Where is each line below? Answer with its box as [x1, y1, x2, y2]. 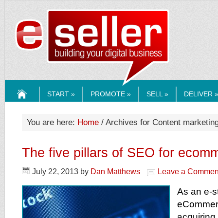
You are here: [27, 117, 77, 127]
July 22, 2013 [32, 167, 78, 176]
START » [47, 90, 75, 98]
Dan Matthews [91, 167, 140, 176]
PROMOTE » [91, 90, 131, 98]
